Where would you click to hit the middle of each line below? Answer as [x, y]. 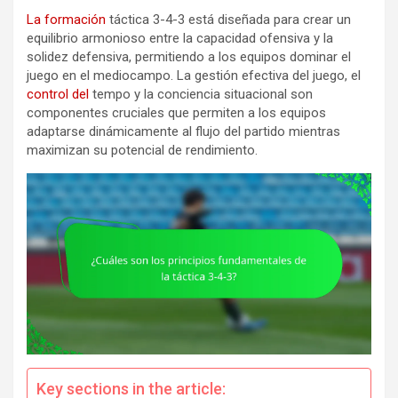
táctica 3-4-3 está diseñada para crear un [228, 20]
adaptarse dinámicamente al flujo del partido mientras [183, 131]
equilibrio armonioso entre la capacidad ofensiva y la [180, 38]
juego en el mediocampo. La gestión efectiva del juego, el [194, 76]
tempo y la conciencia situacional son [201, 94]
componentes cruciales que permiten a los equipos [176, 113]
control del [58, 94]
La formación [66, 20]
